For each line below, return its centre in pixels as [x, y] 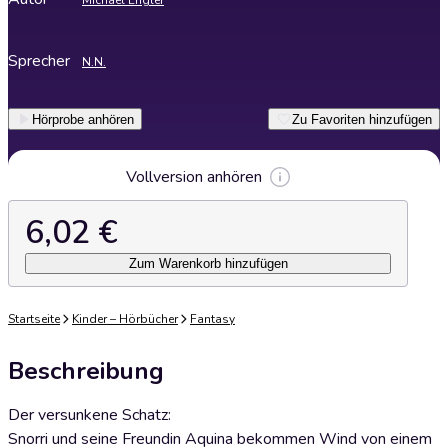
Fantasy [212, 319]
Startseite [34, 319]
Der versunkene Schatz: [89, 415]
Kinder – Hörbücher [125, 319]
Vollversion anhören [194, 177]
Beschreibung [86, 371]
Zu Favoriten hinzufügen [362, 119]
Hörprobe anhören [83, 119]
